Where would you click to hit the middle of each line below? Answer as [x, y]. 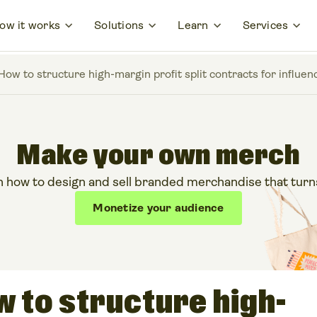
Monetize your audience [158, 208]
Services [265, 25]
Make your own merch [158, 156]
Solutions [119, 25]
